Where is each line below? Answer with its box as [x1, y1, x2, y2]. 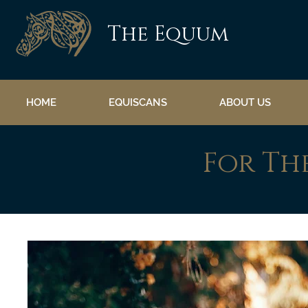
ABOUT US [219, 96, 271, 109]
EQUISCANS [109, 96, 167, 109]
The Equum [107, 21, 228, 48]
